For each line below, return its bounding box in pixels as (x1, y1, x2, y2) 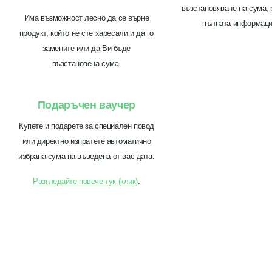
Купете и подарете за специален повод (18, 121, 154, 131)
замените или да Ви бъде (42, 44, 131, 53)
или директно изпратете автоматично (22, 137, 151, 146)
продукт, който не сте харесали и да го (19, 29, 154, 38)
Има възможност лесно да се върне (24, 13, 149, 23)
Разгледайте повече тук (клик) (33, 177, 138, 186)
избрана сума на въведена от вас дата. (18, 152, 155, 161)
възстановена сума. (52, 59, 121, 69)
